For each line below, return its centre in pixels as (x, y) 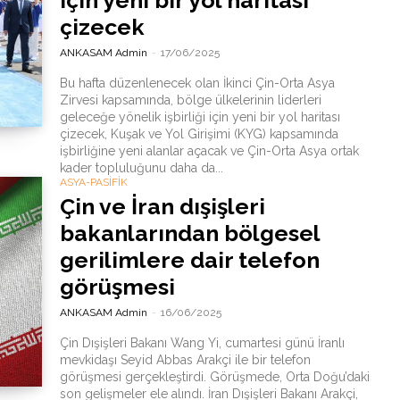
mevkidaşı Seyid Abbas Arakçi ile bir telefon (185, 360)
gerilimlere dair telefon (189, 260)
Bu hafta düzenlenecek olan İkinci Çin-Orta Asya (197, 83)
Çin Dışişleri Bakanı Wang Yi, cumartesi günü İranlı (202, 343)
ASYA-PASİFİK (93, 182)
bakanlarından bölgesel (190, 233)
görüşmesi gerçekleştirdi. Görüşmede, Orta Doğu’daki (214, 377)
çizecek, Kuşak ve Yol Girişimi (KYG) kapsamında (199, 134)
